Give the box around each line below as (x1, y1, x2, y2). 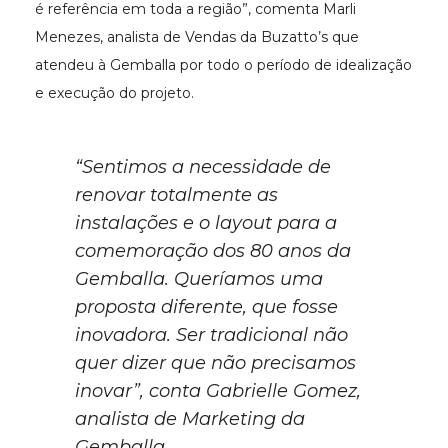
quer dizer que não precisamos (75, 352, 356, 375)
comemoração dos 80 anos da (75, 240, 351, 263)
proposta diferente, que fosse (75, 296, 338, 319)
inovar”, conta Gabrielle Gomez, (75, 380, 361, 403)
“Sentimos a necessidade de (75, 156, 331, 179)
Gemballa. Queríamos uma (75, 268, 323, 291)
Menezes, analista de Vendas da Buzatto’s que (35, 28, 359, 47)
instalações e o (75, 212, 215, 235)
